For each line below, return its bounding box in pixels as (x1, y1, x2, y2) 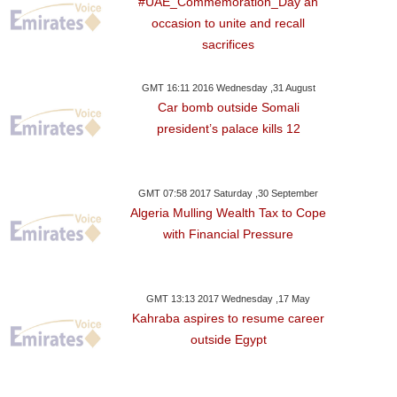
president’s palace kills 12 (156, 121, 300, 136)
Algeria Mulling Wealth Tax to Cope (130, 206, 327, 220)
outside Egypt (190, 332, 267, 346)
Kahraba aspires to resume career (132, 311, 325, 325)
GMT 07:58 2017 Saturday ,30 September (138, 188, 319, 198)
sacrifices (202, 37, 255, 51)
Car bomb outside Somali (157, 100, 300, 114)
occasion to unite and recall (152, 16, 306, 30)
